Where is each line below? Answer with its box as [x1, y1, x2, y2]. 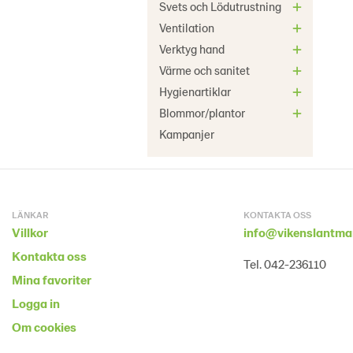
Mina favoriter [12, 272, 91, 287]
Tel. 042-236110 [243, 256, 326, 271]
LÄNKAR [12, 209, 48, 220]
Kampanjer [159, 127, 214, 141]
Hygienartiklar [159, 84, 231, 98]
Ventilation [159, 20, 214, 35]
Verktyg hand [159, 42, 225, 56]
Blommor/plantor [159, 106, 245, 120]
